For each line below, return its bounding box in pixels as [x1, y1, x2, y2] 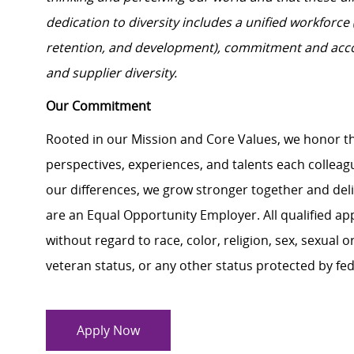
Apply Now [77, 322, 140, 340]
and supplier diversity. [46, 64, 177, 82]
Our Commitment [46, 97, 151, 115]
